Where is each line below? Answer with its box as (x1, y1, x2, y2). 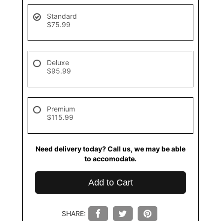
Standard (47, 12, 77, 21)
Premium (47, 105, 75, 113)
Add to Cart (88, 178, 133, 188)
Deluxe (47, 58, 69, 67)
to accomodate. (84, 154, 137, 163)
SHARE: (61, 209, 86, 218)
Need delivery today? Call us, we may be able (36, 145, 185, 153)
